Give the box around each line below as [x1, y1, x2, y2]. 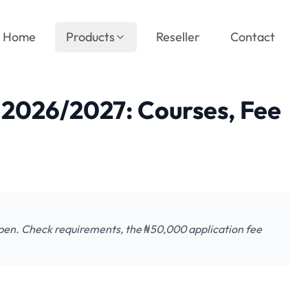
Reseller [156, 29, 200, 45]
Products [66, 29, 115, 45]
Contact [230, 29, 275, 45]
